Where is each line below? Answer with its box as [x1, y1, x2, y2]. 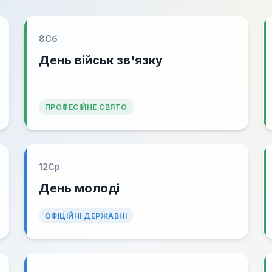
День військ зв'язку [38, 53, 163, 67]
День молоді [38, 181, 120, 195]
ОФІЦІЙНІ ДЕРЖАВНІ [44, 211, 127, 220]
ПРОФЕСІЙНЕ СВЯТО [44, 103, 127, 112]
